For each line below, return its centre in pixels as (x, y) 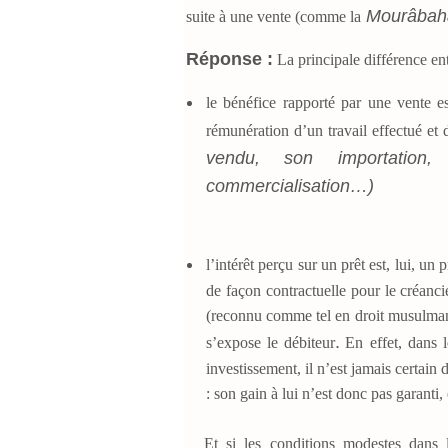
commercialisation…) (290, 185)
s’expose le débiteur (271, 342)
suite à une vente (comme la (273, 16)
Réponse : (229, 58)
